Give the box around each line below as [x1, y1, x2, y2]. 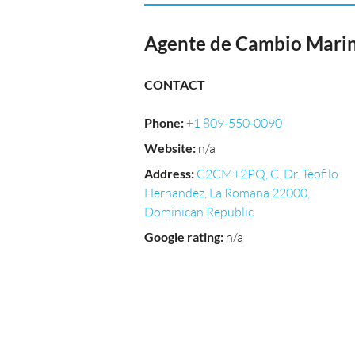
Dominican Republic [144, 204, 254, 219]
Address [144, 166, 191, 181]
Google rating [144, 229, 220, 244]
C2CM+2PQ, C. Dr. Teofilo [197, 166, 338, 181]
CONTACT [144, 77, 205, 92]
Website [144, 140, 193, 155]
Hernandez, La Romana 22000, [144, 185, 310, 200]
